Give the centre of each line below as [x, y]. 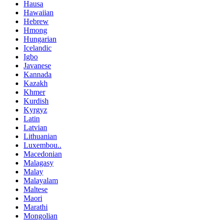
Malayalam [41, 181]
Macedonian [43, 154]
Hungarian [40, 39]
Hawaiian [39, 13]
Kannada [38, 75]
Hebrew [36, 22]
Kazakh [36, 83]
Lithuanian [40, 137]
